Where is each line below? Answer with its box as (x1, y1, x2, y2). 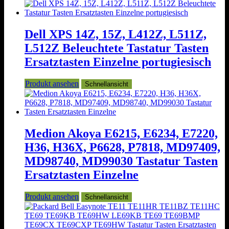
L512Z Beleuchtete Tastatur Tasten (25, 41, 209, 55)
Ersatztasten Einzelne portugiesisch (25, 55, 211, 68)
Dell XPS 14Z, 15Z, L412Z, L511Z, (25, 28, 207, 41)
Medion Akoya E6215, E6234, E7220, (25, 126, 218, 140)
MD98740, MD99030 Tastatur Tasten (25, 154, 218, 168)
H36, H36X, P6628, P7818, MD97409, (25, 140, 220, 154)
